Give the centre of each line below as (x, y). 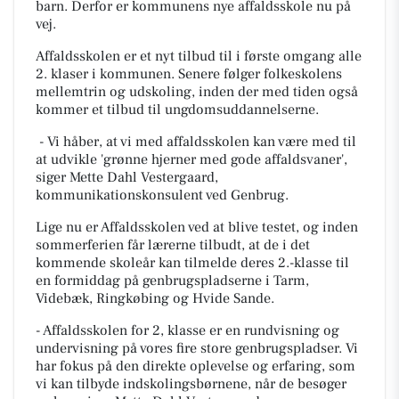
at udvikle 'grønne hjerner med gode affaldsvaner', (191, 159)
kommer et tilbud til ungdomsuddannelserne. (177, 109)
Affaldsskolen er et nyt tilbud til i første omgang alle (199, 56)
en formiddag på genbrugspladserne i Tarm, (172, 280)
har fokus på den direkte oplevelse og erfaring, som (195, 366)
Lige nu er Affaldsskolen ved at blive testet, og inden (197, 227)
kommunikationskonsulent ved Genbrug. (162, 195)
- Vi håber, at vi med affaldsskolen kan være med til (198, 141)
